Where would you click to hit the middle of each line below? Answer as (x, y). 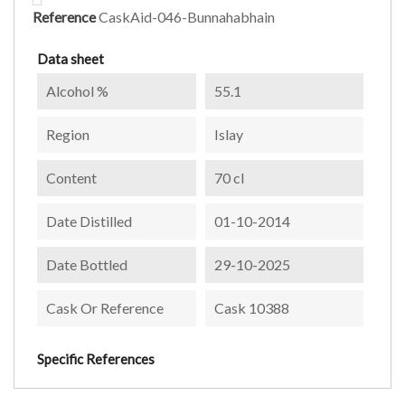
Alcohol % (77, 90)
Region (68, 134)
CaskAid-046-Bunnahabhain (187, 16)
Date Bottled (87, 264)
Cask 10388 (251, 307)
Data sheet (71, 58)
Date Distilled (89, 221)
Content (71, 177)
